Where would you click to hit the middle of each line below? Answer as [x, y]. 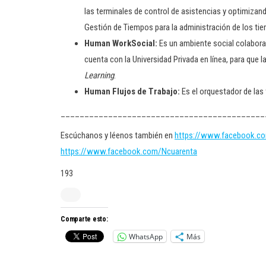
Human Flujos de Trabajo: [132, 91]
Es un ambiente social [197, 43]
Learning [99, 75]
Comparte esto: [84, 219]
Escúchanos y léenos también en [118, 135]
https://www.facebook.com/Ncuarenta [129, 151]
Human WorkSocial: [122, 43]
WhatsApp [146, 236]
